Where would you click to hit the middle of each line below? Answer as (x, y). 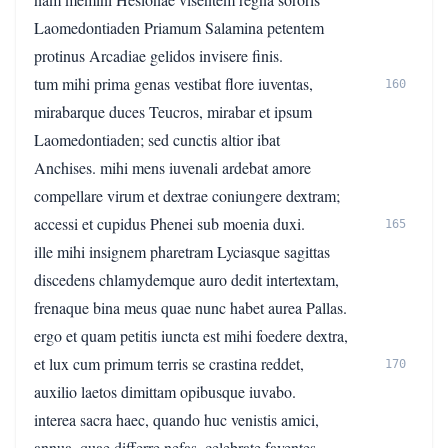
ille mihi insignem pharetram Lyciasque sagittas (182, 251)
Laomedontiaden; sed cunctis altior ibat (157, 139)
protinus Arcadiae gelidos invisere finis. (158, 55)
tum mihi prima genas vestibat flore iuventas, (173, 83)
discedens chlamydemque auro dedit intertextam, (186, 279)
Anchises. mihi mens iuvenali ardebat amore (172, 167)
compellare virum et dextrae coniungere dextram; (187, 195)
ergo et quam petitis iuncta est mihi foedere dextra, (191, 335)
